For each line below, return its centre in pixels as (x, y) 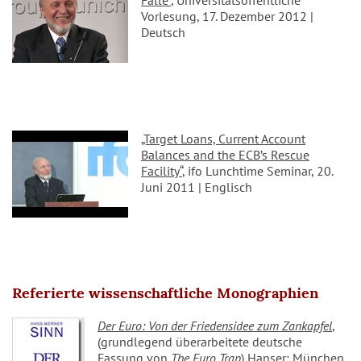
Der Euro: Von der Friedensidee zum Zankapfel (215, 326)
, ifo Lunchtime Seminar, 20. (257, 171)
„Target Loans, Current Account (223, 139)
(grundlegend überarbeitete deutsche (200, 342)
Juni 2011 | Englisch (197, 187)
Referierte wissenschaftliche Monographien (165, 293)
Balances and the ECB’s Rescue (225, 155)
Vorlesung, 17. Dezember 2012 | (227, 17)
